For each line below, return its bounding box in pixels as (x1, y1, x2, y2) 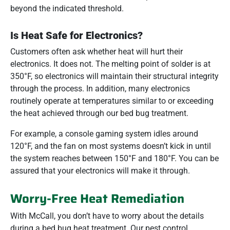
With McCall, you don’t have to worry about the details (10, 211, 204, 221)
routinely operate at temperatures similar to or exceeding (10, 96, 214, 106)
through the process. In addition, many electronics (10, 84, 190, 93)
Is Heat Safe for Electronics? (10, 29, 143, 42)
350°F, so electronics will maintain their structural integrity (10, 71, 219, 81)
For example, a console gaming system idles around (10, 129, 198, 139)
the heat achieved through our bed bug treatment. (10, 108, 188, 118)
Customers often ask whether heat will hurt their (10, 47, 183, 56)
